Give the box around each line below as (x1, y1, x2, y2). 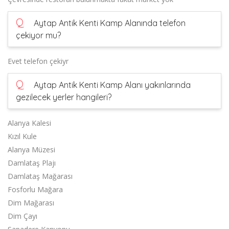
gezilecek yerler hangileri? (16, 92, 111, 103)
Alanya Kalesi (8, 118, 51, 128)
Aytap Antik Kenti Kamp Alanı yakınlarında (32, 80, 191, 90)
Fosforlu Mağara (8, 185, 63, 195)
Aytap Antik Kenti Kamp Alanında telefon (32, 18, 186, 29)
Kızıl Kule (8, 131, 37, 142)
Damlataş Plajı (8, 158, 56, 168)
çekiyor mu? (16, 30, 61, 41)
